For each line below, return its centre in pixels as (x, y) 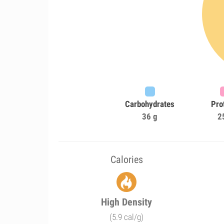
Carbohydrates (150, 104)
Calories (126, 159)
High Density (127, 202)
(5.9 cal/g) (127, 217)
